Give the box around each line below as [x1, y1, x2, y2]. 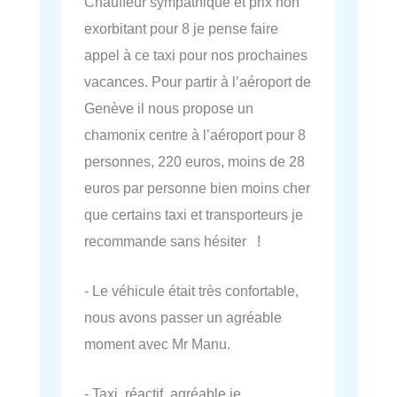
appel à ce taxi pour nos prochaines [84, 46, 307, 63]
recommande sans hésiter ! [84, 232, 261, 249]
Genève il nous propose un [84, 99, 253, 116]
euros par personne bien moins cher [84, 179, 310, 196]
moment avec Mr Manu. [84, 335, 230, 352]
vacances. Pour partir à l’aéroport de [84, 73, 311, 90]
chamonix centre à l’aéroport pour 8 [84, 126, 306, 143]
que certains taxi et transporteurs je [84, 206, 303, 222]
